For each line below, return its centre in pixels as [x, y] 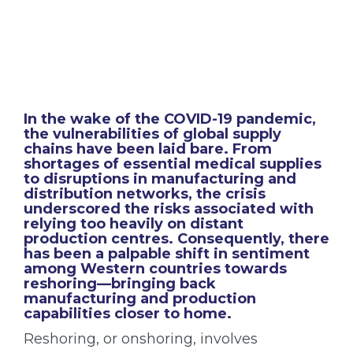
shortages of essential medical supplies [173, 163]
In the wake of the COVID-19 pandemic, [170, 119]
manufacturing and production [140, 298]
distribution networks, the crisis [145, 193]
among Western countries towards [155, 268]
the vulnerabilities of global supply [152, 134]
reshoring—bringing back [120, 283]
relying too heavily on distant [134, 223]
